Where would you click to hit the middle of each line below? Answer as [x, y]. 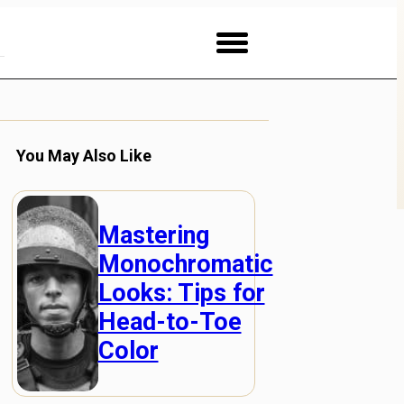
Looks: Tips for [181, 294]
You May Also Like [83, 156]
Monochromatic [185, 265]
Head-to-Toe [170, 322]
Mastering [153, 236]
